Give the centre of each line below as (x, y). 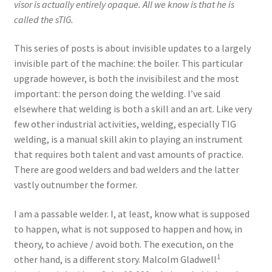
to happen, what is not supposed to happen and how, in (128, 229)
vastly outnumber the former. (75, 185)
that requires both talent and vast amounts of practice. (128, 155)
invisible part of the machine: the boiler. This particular (128, 63)
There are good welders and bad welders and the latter (126, 170)
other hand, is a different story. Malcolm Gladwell (115, 259)
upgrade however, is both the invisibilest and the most (126, 79)
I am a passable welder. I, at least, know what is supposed (131, 213)
